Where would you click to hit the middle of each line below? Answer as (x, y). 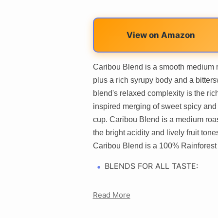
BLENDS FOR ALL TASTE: (151, 166)
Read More (111, 195)
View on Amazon (161, 35)
